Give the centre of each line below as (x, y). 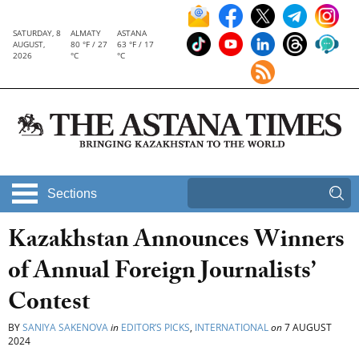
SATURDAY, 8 (37, 33)
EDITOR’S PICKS (155, 328)
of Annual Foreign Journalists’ (161, 274)
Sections (72, 194)
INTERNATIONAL (232, 328)
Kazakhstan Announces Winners (176, 243)
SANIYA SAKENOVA (65, 328)
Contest (49, 305)
